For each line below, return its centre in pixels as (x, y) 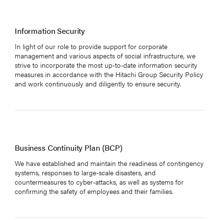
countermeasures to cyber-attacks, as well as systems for (99, 181)
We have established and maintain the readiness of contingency (109, 163)
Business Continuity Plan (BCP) (69, 147)
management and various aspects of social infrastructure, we (105, 55)
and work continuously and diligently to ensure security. (98, 83)
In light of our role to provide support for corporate (91, 46)
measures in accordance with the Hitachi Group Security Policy (109, 74)
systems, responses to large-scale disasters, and (85, 172)
